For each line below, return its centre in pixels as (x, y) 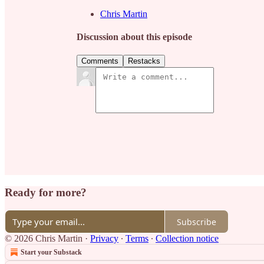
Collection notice (187, 239)
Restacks (144, 61)
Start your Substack (51, 253)
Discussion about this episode (134, 37)
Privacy (104, 239)
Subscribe (197, 222)
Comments (100, 61)
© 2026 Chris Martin (44, 239)
